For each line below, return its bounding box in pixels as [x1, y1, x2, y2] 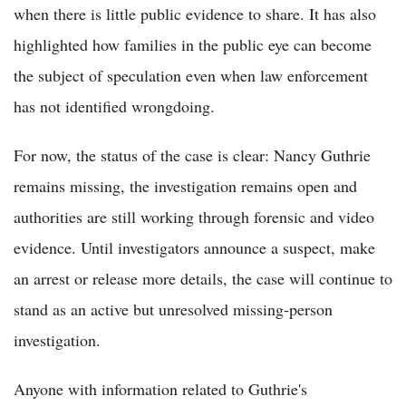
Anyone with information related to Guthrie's [14, 377, 307, 400]
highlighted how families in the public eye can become [14, 33, 372, 55]
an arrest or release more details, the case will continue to [14, 266, 392, 289]
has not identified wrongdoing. [14, 94, 215, 117]
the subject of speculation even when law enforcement [14, 63, 368, 86]
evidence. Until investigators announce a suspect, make [14, 236, 375, 258]
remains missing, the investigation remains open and [14, 174, 357, 197]
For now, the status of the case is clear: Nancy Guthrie [14, 143, 371, 166]
